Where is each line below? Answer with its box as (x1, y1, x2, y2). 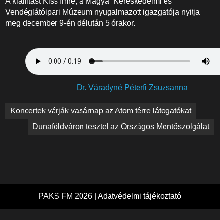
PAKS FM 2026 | (38, 192, 98, 200)
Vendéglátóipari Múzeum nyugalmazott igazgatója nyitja (5, 8, 200, 16)
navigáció (5, 117, 57, 131)
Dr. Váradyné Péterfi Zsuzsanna (77, 83, 188, 92)
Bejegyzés (5, 103, 61, 117)
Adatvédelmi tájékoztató (98, 192, 182, 200)
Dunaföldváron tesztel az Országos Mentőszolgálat (32, 122, 210, 131)
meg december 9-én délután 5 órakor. (5, 19, 136, 27)
